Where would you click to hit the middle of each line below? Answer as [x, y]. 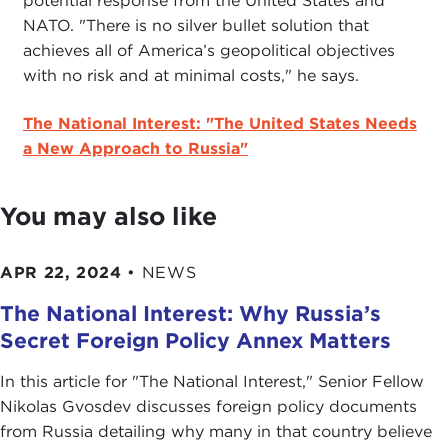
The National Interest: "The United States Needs [219, 124]
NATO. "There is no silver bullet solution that [195, 25]
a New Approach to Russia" [135, 149]
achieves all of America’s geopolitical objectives [208, 50]
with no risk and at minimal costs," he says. [190, 75]
